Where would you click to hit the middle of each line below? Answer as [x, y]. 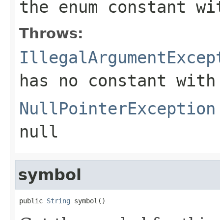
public [33, 201]
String [58, 201]
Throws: [51, 33]
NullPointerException [117, 108]
